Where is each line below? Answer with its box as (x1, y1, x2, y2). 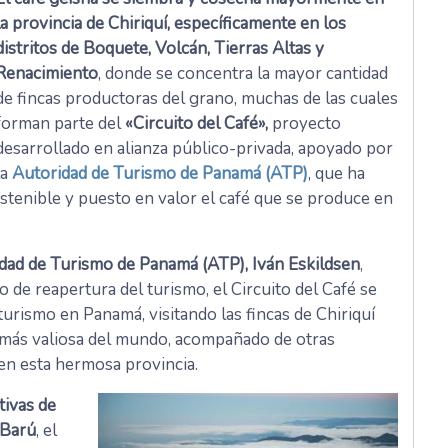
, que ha (307, 162, 365, 186)
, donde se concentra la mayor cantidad (97, 62, 388, 86)
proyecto (267, 112, 341, 136)
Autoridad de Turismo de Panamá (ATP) (11, 162, 308, 186)
